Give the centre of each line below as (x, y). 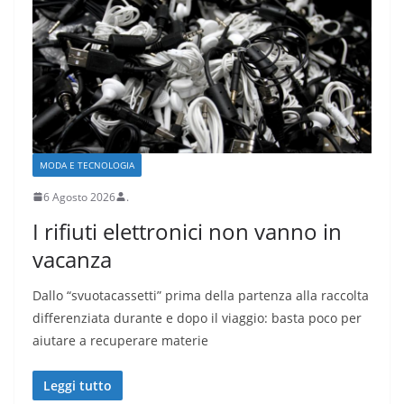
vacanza (72, 259)
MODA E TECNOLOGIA (87, 165)
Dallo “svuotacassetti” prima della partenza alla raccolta (201, 295)
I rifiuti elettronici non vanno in (187, 231)
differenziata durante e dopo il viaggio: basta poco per (197, 317)
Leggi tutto (78, 385)
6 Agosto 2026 (79, 197)
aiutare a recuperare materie (120, 340)
